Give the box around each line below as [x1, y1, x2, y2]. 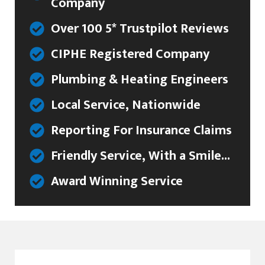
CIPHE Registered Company [51, 43, 210, 65]
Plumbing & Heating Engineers [51, 68, 229, 91]
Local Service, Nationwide [51, 93, 201, 116]
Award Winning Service [51, 170, 183, 192]
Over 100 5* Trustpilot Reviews [51, 17, 230, 40]
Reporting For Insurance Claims [51, 119, 232, 141]
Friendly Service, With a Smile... [51, 144, 231, 167]
